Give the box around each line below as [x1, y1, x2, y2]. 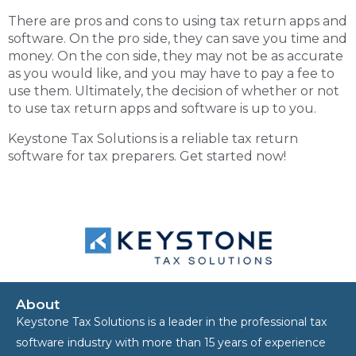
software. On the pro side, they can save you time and [8, 31, 347, 46]
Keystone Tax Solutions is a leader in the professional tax [16, 315, 327, 329]
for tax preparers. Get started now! [64, 149, 286, 164]
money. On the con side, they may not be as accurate [8, 48, 343, 64]
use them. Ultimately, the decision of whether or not [8, 83, 339, 99]
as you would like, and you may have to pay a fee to [8, 66, 335, 81]
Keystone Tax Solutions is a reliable [8, 131, 232, 146]
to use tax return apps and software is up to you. [8, 101, 316, 116]
